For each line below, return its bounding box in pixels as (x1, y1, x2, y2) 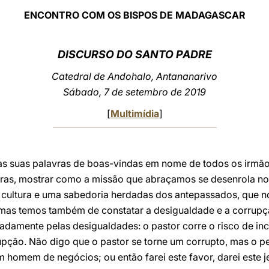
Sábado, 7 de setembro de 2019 (63, 86, 206, 98)
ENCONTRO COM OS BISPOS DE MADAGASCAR (23, 9, 246, 21)
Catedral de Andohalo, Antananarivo (52, 70, 217, 82)
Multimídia (110, 107, 159, 119)
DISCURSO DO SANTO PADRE (57, 48, 212, 61)
